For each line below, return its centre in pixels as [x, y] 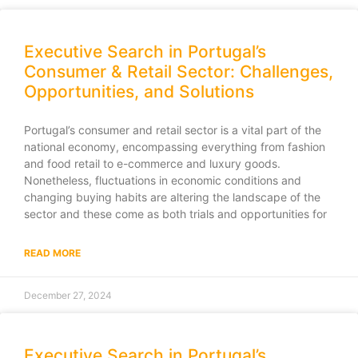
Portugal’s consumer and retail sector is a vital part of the [173, 129]
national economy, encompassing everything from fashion [175, 146]
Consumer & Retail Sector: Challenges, [179, 71]
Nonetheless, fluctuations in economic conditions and [163, 180]
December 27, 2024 [68, 295]
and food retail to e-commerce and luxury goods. [152, 163]
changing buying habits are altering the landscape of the [172, 197]
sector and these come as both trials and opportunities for [175, 213]
